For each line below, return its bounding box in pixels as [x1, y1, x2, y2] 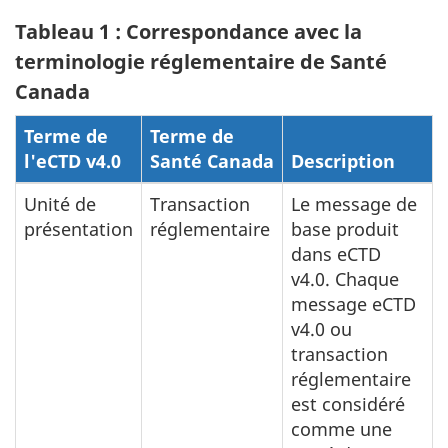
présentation [24, 217, 133, 241]
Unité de [24, 192, 96, 216]
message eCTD [291, 292, 416, 316]
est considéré [291, 392, 405, 416]
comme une [291, 417, 392, 441]
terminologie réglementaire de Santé [15, 48, 387, 75]
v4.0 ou [291, 317, 352, 341]
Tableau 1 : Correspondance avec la [15, 18, 362, 45]
